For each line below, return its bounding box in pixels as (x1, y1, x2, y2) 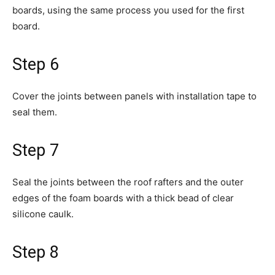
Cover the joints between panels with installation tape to (12, 90, 257, 102)
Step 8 (12, 242, 59, 262)
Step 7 (12, 141, 59, 160)
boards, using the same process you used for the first (12, 4, 244, 16)
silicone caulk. (12, 208, 74, 220)
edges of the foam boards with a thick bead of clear (12, 192, 234, 204)
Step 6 (12, 55, 59, 74)
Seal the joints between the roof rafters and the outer (12, 176, 244, 188)
